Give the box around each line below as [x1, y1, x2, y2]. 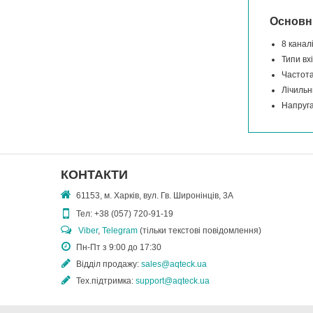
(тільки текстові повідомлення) [138, 226, 261, 236]
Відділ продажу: [76, 259, 141, 270]
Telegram [102, 226, 138, 236]
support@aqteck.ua [136, 276, 210, 286]
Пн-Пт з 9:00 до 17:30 [76, 242, 161, 253]
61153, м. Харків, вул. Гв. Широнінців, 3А [76, 191, 233, 201]
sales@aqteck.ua [141, 259, 207, 270]
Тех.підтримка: [76, 276, 136, 286]
